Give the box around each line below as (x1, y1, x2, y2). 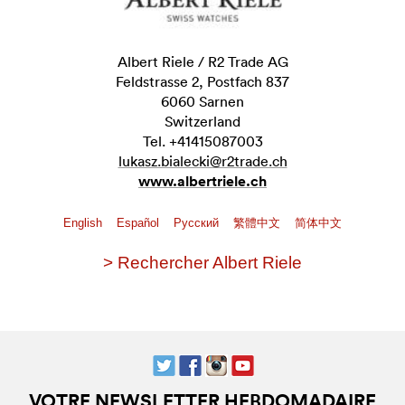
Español (117, 215, 163, 230)
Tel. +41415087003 (142, 131, 263, 150)
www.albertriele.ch (138, 171, 267, 191)
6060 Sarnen (161, 91, 244, 110)
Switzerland (165, 111, 240, 130)
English (63, 215, 106, 230)
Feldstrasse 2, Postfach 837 (116, 71, 289, 90)
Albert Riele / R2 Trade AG (117, 52, 288, 71)
